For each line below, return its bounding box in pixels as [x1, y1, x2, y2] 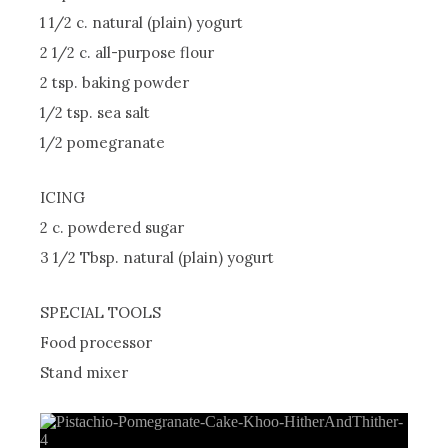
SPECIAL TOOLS [40, 302, 162, 322]
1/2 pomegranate [40, 132, 166, 152]
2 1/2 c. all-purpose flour [40, 42, 215, 62]
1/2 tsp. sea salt [40, 102, 151, 122]
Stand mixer [40, 362, 129, 382]
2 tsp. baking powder [40, 72, 190, 92]
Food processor [40, 332, 153, 352]
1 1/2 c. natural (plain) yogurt [40, 12, 244, 32]
